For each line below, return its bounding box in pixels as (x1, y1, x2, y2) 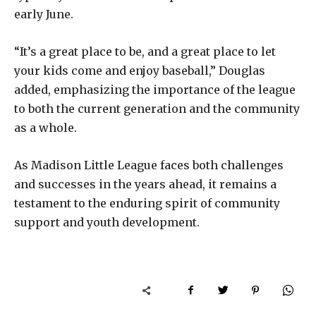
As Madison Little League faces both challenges (14, 157, 284, 172)
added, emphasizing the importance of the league (14, 82, 296, 97)
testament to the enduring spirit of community (14, 195, 280, 210)
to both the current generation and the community (14, 101, 300, 116)
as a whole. (14, 120, 77, 135)
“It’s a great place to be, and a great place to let (14, 44, 276, 59)
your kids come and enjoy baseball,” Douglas (14, 63, 265, 78)
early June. (14, 6, 73, 21)
